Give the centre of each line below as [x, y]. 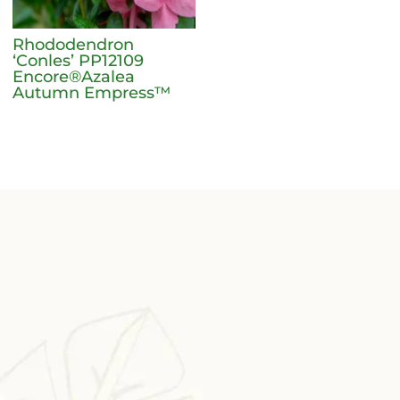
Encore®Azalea [74, 76]
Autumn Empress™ [92, 92]
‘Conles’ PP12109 [79, 60]
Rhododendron [74, 44]
